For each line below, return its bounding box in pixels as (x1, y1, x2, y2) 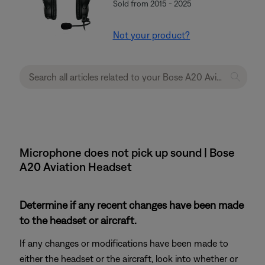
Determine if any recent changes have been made (20, 199, 244, 211)
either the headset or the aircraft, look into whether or (20, 253, 238, 264)
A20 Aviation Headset (20, 160, 132, 173)
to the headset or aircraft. (20, 214, 137, 227)
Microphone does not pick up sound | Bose (20, 146, 235, 159)
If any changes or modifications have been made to (20, 238, 228, 248)
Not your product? (112, 30, 190, 40)
